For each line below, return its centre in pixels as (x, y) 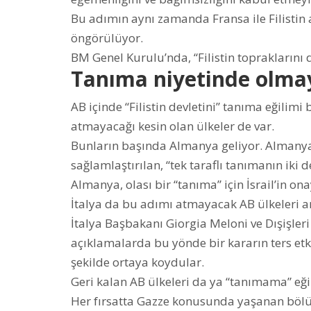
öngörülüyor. (107, 38)
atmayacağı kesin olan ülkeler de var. (173, 126)
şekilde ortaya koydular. (137, 262)
